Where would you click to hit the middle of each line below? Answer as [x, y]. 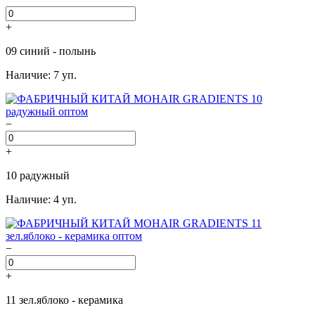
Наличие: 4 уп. [41, 199]
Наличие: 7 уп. [41, 75]
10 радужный [38, 175]
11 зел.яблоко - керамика [64, 300]
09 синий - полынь [51, 51]
